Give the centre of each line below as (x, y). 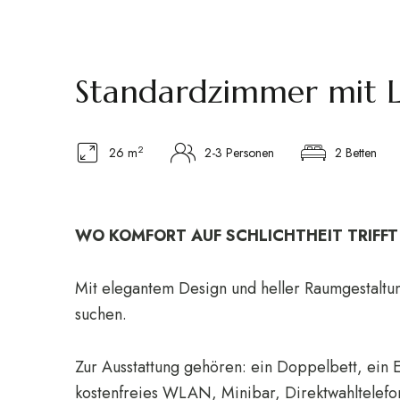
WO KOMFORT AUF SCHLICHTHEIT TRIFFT (237, 236)
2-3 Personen (239, 153)
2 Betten (356, 153)
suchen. (101, 315)
